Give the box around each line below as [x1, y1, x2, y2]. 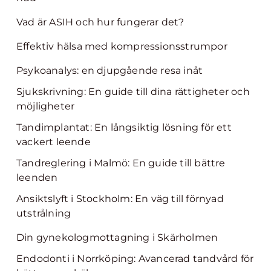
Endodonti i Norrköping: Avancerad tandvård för [16, 253, 254, 264]
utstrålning [16, 207, 71, 219]
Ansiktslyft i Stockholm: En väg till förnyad [16, 193, 224, 204]
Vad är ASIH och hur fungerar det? [16, 16, 184, 28]
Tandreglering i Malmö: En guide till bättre [16, 157, 226, 169]
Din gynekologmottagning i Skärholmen [16, 232, 218, 243]
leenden [16, 172, 58, 183]
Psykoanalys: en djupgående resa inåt [16, 65, 203, 76]
